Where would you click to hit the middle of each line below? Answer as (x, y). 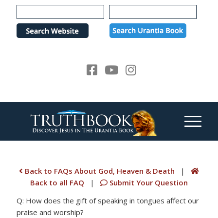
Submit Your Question (147, 182)
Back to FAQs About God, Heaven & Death (99, 171)
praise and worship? (50, 212)
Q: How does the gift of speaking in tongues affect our (108, 200)
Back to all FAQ (58, 182)
